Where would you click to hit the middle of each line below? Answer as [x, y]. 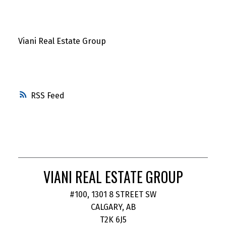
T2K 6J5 [113, 219]
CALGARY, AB [113, 207]
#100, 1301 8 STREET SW [113, 194]
